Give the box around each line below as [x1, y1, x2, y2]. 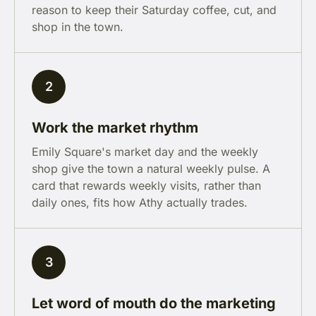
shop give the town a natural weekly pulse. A [32, 162, 270, 176]
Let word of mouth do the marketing [32, 295, 276, 312]
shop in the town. [32, 20, 123, 34]
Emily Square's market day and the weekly [32, 145, 258, 159]
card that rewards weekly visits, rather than [32, 178, 261, 193]
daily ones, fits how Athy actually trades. [32, 195, 248, 209]
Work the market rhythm [32, 119, 198, 136]
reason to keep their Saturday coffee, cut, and [32, 3, 276, 17]
